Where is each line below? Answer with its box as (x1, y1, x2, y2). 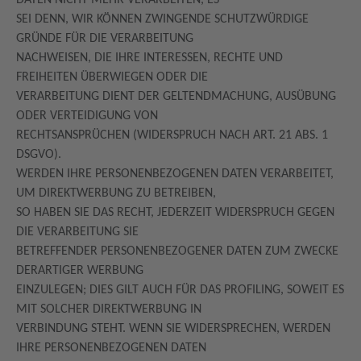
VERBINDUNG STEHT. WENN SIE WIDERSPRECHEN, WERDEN (16, 322, 330, 335)
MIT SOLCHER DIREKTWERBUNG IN (16, 303, 205, 316)
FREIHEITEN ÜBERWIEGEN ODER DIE (16, 71, 211, 84)
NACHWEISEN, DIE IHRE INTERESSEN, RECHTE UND (16, 52, 283, 64)
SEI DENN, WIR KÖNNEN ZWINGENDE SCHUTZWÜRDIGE (16, 13, 309, 26)
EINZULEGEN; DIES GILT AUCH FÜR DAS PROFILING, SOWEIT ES (16, 284, 344, 297)
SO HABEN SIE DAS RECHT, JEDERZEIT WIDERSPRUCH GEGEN (16, 206, 334, 219)
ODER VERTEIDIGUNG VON (16, 110, 161, 122)
